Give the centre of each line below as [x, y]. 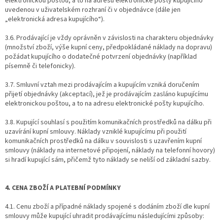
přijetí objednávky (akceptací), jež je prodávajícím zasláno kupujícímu [107, 94]
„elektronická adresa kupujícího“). [55, 19]
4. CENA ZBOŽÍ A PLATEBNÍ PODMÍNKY [63, 188]
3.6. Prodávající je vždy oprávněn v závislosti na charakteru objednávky [109, 38]
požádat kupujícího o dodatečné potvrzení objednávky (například [101, 56]
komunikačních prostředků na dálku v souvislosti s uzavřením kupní [103, 141]
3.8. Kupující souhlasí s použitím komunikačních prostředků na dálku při [108, 122]
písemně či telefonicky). [40, 66]
